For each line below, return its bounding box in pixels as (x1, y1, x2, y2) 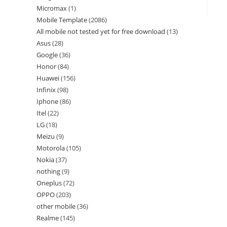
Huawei (36, 73, 59, 83)
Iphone (36, 97, 58, 106)
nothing (36, 167, 60, 176)
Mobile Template (36, 15, 87, 24)
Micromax (36, 4, 67, 13)
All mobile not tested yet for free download (36, 27, 165, 36)
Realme (36, 213, 59, 222)
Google (36, 50, 58, 59)
